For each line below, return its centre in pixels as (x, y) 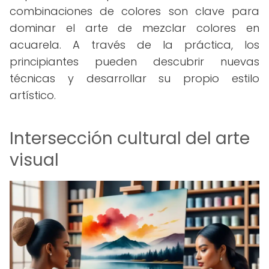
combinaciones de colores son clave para (134, 11)
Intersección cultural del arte (130, 138)
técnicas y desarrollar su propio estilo (134, 78)
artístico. (33, 95)
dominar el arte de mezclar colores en (134, 28)
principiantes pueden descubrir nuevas (134, 62)
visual (34, 160)
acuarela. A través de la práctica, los (134, 45)
